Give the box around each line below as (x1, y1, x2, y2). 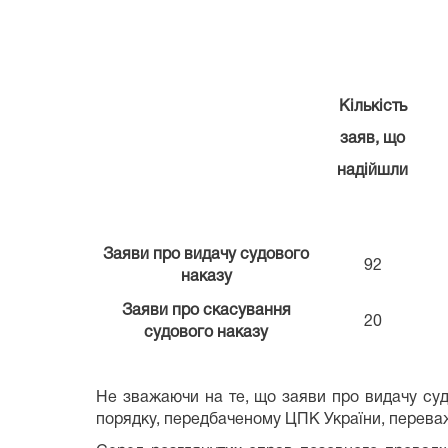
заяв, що (340, 131, 405, 146)
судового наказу (144, 325, 268, 340)
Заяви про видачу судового (103, 247, 309, 262)
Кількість (338, 99, 407, 114)
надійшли (337, 163, 408, 178)
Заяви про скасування (121, 303, 291, 318)
